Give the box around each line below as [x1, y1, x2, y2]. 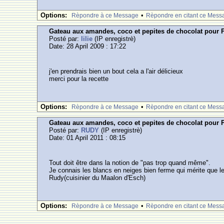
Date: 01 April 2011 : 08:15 [49, 134, 126, 141]
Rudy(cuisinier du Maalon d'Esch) [49, 174, 146, 181]
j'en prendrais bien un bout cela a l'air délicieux [49, 67, 183, 75]
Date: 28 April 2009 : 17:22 [49, 42, 126, 50]
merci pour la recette [49, 75, 109, 82]
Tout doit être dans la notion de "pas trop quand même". [49, 159, 211, 166]
